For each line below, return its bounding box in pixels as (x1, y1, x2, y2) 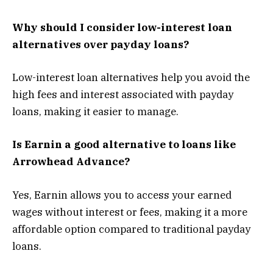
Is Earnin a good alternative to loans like (12, 138, 236, 152)
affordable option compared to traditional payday (12, 222, 250, 236)
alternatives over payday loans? (12, 38, 189, 52)
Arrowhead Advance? (12, 155, 130, 169)
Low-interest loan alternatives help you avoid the (12, 71, 250, 85)
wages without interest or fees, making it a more (12, 205, 247, 219)
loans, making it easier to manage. (12, 105, 179, 119)
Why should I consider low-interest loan (12, 21, 232, 35)
